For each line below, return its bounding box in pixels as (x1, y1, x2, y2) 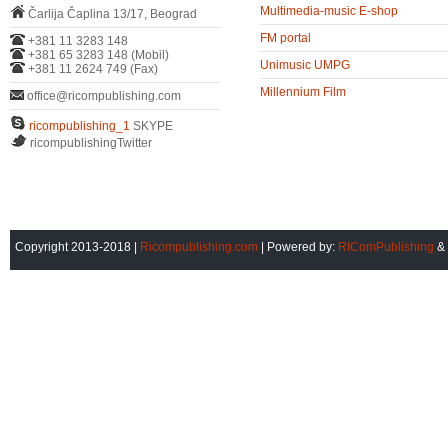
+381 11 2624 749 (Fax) (25, 62, 158, 76)
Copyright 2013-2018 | (15, 240, 140, 254)
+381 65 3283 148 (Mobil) (25, 48, 169, 62)
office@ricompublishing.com (24, 89, 181, 103)
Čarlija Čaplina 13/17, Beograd (25, 7, 197, 21)
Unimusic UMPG (260, 58, 350, 72)
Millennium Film (260, 85, 346, 99)
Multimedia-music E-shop (260, 4, 398, 18)
